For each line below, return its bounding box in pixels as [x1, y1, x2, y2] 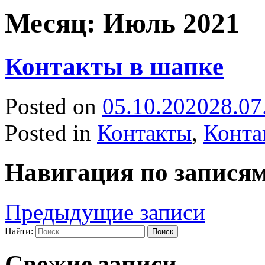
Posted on [5, 93, 102, 119]
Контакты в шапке [5, 52, 224, 80]
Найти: [5, 225, 33, 236]
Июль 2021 [103, 8, 240, 39]
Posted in [5, 119, 97, 146]
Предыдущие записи [5, 199, 205, 225]
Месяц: [5, 8, 103, 39]
